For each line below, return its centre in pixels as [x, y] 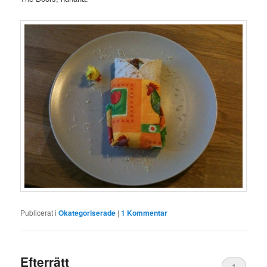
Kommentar [147, 213]
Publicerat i [39, 213]
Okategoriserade [87, 213]
